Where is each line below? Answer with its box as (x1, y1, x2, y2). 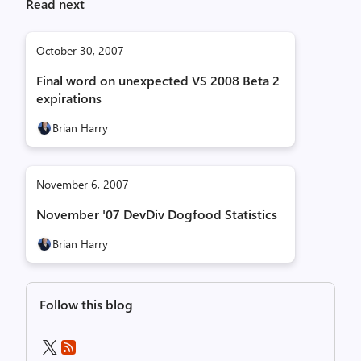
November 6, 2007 (36, 176, 129, 192)
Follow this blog (39, 296, 133, 313)
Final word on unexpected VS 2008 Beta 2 (36, 72, 280, 89)
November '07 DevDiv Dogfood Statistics (36, 205, 277, 222)
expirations (36, 89, 102, 106)
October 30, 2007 (36, 43, 124, 58)
